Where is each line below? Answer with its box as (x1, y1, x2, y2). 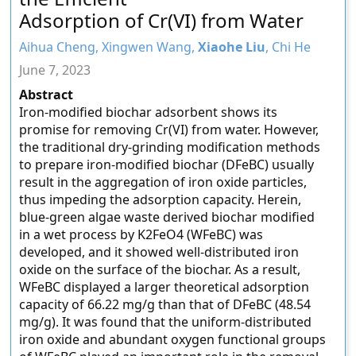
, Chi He (265, 38, 311, 56)
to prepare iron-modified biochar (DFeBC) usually (19, 156, 315, 173)
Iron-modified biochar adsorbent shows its (19, 103, 278, 121)
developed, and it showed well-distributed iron (19, 243, 300, 261)
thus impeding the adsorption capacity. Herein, (19, 191, 302, 208)
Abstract (19, 86, 74, 103)
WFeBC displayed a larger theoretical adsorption (19, 278, 310, 296)
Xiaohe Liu (198, 38, 266, 56)
